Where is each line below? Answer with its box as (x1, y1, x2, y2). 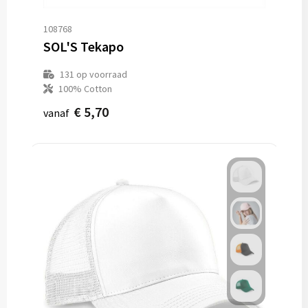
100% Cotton (58, 82, 112, 95)
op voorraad (74, 68, 127, 80)
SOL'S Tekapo (43, 38, 124, 55)
